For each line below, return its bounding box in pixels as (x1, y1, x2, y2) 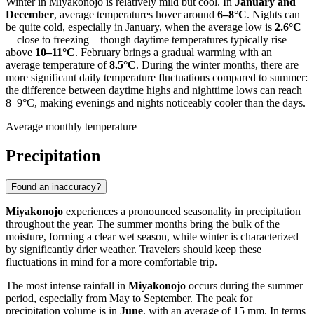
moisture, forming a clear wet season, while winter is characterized (6, 231, 299, 243)
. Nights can (247, 8, 300, 20)
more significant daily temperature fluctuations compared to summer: (6, 71, 308, 83)
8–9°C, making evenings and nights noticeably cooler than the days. (6, 96, 306, 109)
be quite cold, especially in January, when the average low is (6, 20, 275, 33)
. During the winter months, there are (136, 58, 299, 71)
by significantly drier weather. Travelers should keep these (6, 243, 261, 256)
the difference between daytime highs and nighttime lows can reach (6, 83, 302, 96)
